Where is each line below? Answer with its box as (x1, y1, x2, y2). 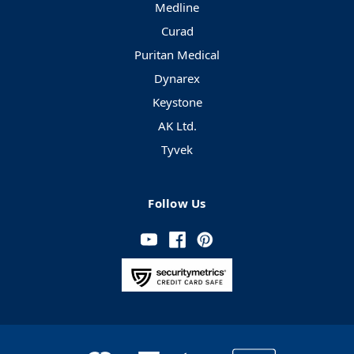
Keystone (152, 94, 202, 111)
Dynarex (154, 70, 200, 87)
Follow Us (148, 195, 206, 212)
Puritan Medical (134, 47, 220, 63)
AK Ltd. (157, 118, 197, 134)
